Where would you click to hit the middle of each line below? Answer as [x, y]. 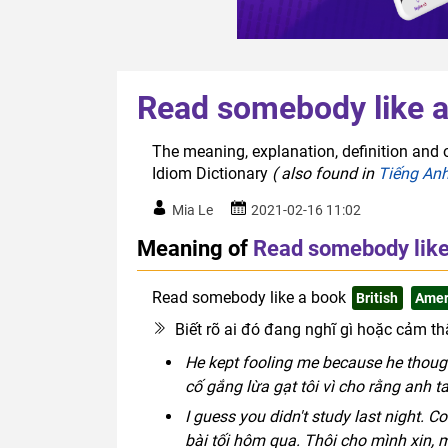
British [377, 298]
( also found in [325, 174]
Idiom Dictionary [212, 174]
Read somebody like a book [249, 298]
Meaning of [192, 248]
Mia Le [192, 210]
